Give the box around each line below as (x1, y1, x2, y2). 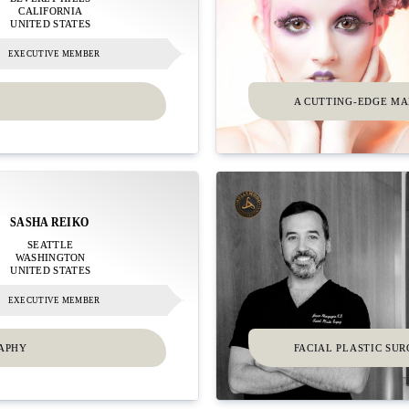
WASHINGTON (15, 253, 86, 263)
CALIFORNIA (18, 6, 83, 16)
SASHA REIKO (10, 214, 89, 230)
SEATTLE (27, 240, 74, 250)
